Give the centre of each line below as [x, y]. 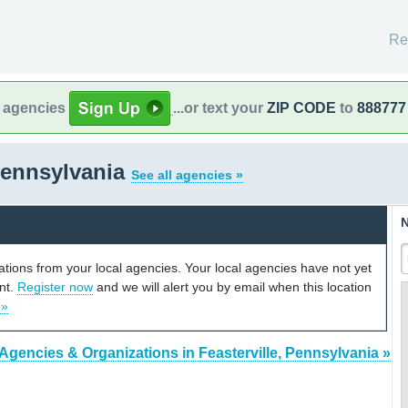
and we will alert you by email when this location [232, 286]
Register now [55, 286]
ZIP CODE [301, 107]
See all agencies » [187, 175]
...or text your [220, 107]
